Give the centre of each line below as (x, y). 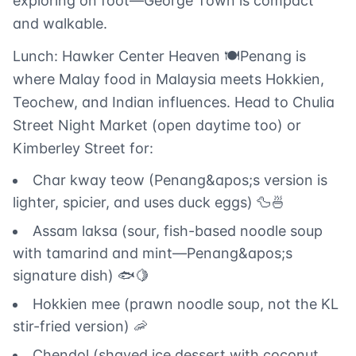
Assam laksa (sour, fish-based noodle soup (178, 231)
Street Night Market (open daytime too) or (157, 126)
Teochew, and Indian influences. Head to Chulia (174, 103)
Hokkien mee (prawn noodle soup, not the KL (186, 304)
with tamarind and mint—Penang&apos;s (153, 253)
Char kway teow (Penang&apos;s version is (180, 180)
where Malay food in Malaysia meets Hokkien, (168, 79)
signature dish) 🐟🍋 (81, 276)
